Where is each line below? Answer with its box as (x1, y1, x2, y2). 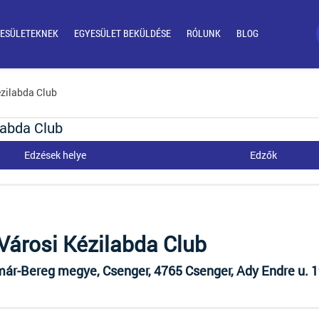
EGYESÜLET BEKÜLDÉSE (73, 26, 171, 40)
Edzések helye (24, 148, 87, 162)
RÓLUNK (186, 26, 221, 40)
